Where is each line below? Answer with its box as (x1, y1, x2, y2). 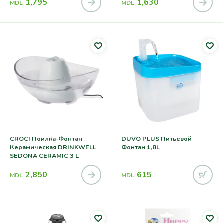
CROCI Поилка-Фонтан (10, 134, 82, 143)
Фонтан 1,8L (121, 143, 160, 152)
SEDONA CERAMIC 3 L (10, 151, 79, 160)
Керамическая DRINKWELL (10, 143, 96, 152)
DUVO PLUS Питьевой (121, 134, 192, 143)
